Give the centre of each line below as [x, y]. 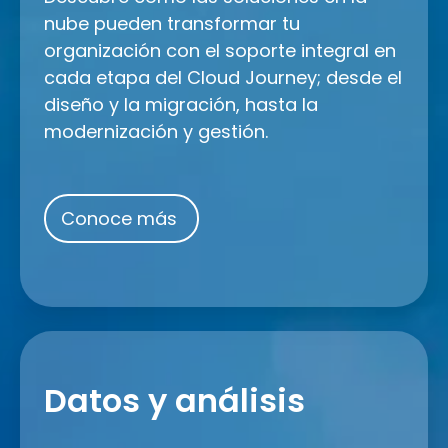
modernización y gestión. [156, 131]
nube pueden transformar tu [172, 23]
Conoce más [121, 218]
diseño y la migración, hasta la [181, 104]
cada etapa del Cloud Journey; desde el [223, 77]
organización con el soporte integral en [220, 50]
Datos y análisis [174, 400]
